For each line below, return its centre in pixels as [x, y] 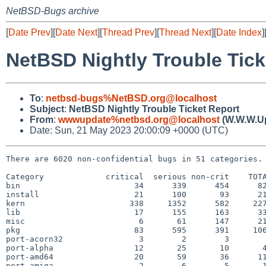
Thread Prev [128, 32]
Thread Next [185, 32]
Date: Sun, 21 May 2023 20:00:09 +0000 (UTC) [129, 130]
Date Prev [29, 32]
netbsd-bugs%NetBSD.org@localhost [131, 98]
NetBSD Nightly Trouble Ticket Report [154, 109]
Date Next [76, 32]
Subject [47, 109]
